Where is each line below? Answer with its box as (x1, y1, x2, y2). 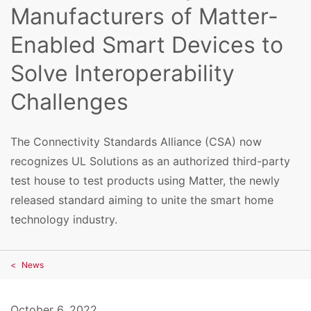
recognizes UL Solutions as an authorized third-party (10, 153, 290, 168)
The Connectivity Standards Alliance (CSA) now (10, 134, 262, 149)
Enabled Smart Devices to (10, 31, 283, 59)
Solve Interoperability (10, 60, 235, 87)
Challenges (10, 88, 128, 116)
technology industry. (10, 212, 117, 226)
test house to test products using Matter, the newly (10, 173, 280, 187)
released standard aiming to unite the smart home (10, 192, 274, 207)
